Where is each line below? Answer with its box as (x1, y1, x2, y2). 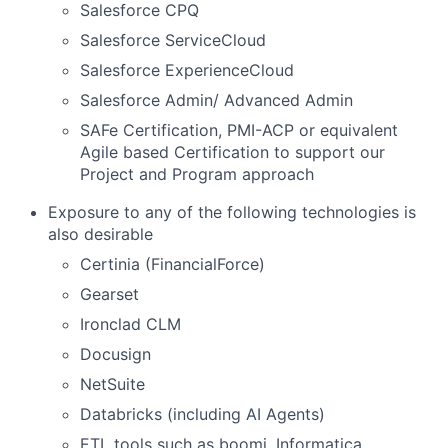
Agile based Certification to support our (80, 142, 385, 162)
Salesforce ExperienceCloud (80, 60, 294, 80)
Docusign (80, 344, 151, 364)
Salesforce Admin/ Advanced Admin (80, 90, 353, 110)
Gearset (80, 284, 139, 304)
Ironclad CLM (80, 314, 181, 334)
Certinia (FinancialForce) (80, 254, 265, 274)
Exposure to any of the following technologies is (48, 202, 416, 222)
